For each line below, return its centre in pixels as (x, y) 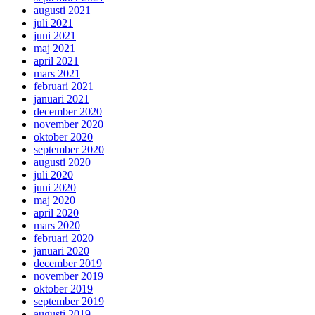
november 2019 (69, 276)
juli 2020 (53, 174)
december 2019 (68, 263)
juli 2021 (53, 22)
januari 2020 (62, 250)
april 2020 (56, 212)
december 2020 (68, 111)
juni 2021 (55, 35)
